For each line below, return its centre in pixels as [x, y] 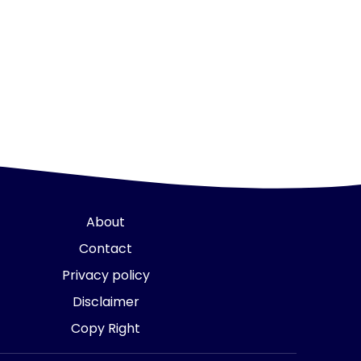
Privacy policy [106, 275]
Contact [106, 249]
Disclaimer [106, 302]
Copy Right [106, 328]
